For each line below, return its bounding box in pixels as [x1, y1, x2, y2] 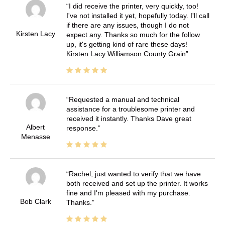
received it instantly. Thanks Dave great [66, 115, 191, 123]
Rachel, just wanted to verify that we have [68, 170, 201, 178]
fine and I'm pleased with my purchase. [66, 189, 190, 197]
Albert [26, 123, 45, 132]
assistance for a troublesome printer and [66, 105, 195, 114]
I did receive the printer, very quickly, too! [68, 2, 198, 11]
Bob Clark [20, 197, 51, 206]
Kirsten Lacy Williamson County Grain [66, 50, 186, 58]
